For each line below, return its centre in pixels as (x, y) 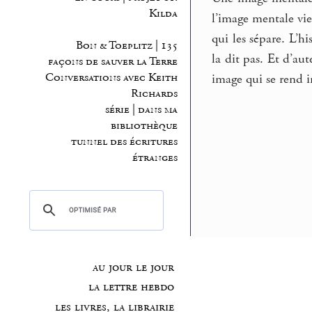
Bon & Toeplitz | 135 (126, 46)
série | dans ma (141, 110)
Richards (154, 94)
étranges (155, 158)
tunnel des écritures (124, 142)
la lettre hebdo (131, 287)
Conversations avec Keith (111, 78)
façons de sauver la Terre (112, 62)
